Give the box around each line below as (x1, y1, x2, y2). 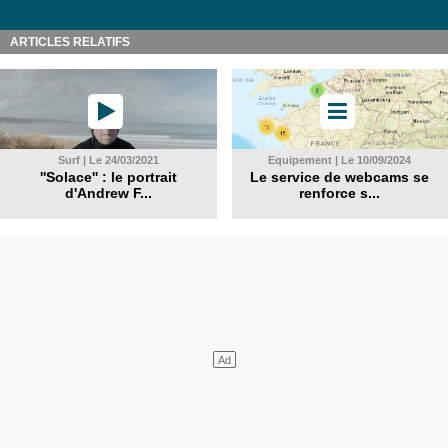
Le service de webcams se (250, 169, 430, 185)
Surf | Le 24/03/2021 (57, 154, 159, 166)
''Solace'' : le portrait (39, 169, 177, 185)
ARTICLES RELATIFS (10, 35, 130, 49)
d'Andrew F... (64, 185, 152, 201)
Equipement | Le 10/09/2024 (268, 154, 412, 166)
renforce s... (299, 185, 381, 201)
